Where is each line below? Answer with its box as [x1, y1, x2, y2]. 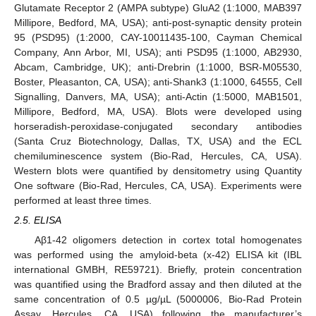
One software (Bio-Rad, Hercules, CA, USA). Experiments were [14, 179, 302, 191]
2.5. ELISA [14, 214, 61, 226]
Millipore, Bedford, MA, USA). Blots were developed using [14, 105, 302, 117]
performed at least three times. [14, 194, 152, 206]
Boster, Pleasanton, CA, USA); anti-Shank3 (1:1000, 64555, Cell [14, 75, 302, 87]
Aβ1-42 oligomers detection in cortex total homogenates [34, 234, 302, 246]
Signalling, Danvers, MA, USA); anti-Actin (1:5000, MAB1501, [14, 90, 302, 102]
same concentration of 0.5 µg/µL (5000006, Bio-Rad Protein [14, 293, 302, 305]
